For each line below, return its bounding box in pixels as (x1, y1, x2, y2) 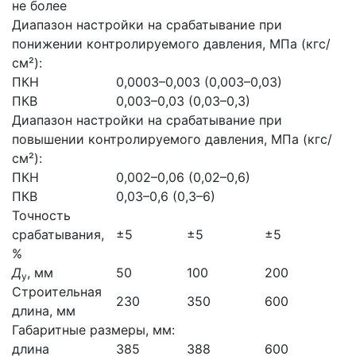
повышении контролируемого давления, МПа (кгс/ (12, 131, 332, 148)
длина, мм (12, 303, 75, 319)
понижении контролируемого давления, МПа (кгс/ (12, 36, 331, 52)
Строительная (12, 284, 102, 300)
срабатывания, (12, 226, 104, 243)
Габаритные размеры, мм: (12, 322, 175, 339)
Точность (12, 207, 71, 224)
